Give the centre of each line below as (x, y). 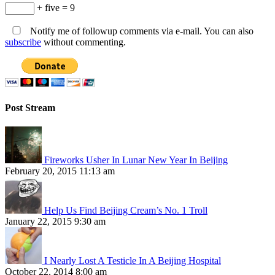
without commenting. (83, 42)
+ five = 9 (55, 8)
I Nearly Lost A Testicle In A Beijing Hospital (133, 260)
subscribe (23, 42)
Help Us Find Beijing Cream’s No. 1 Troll (126, 210)
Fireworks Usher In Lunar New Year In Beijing (136, 160)
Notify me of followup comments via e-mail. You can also (141, 31)
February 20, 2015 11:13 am (60, 171)
